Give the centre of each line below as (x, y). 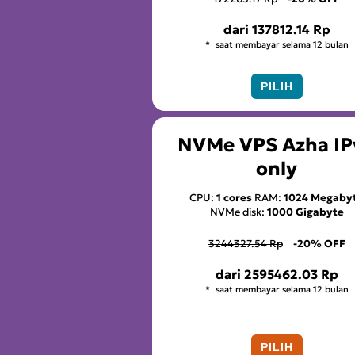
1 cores (235, 198)
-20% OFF (319, 244)
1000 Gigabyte (305, 212)
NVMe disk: (238, 212)
